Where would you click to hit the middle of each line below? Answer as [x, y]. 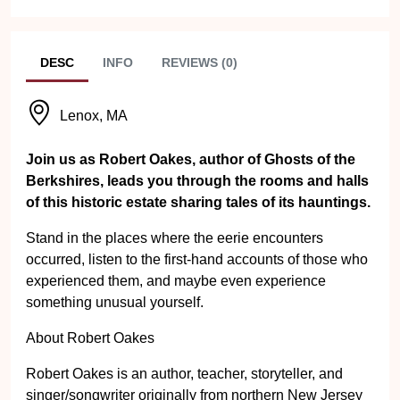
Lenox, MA [94, 115]
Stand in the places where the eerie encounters [175, 238]
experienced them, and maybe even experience [176, 281]
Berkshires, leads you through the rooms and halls [197, 181]
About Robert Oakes [90, 338]
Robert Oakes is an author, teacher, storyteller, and [184, 374]
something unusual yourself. [115, 302]
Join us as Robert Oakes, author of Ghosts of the [191, 159]
